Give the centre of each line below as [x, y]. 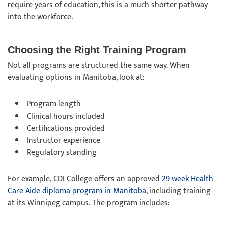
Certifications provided [67, 128]
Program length [55, 104]
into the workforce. [41, 17]
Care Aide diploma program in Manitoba [77, 191]
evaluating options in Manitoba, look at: [77, 78]
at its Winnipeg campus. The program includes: [90, 203]
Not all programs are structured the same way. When [99, 66]
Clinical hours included [67, 116]
